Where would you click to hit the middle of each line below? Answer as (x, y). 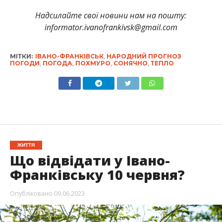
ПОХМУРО (93, 63)
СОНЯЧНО (130, 63)
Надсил (49, 15)
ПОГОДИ (25, 63)
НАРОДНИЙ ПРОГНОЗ (144, 56)
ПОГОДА (57, 63)
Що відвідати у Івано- (90, 160)
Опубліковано (31, 193)
